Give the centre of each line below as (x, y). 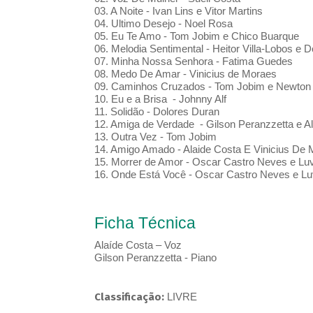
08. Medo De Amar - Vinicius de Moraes (185, 74)
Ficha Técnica (145, 223)
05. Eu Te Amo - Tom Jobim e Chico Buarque (198, 36)
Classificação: (130, 297)
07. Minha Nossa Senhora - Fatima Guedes (195, 61)
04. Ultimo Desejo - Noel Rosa (163, 24)
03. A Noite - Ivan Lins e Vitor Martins (178, 11)
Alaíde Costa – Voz (138, 245)
